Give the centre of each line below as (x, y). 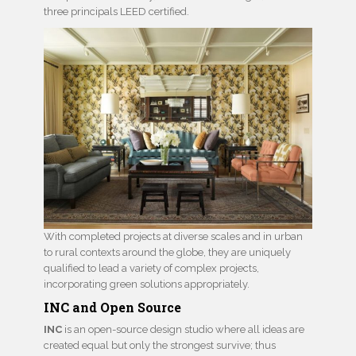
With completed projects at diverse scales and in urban (173, 237)
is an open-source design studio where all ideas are (184, 330)
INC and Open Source (112, 308)
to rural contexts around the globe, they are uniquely (167, 253)
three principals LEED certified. (116, 12)
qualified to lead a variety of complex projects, (151, 269)
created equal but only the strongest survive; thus (160, 346)
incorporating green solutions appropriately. (147, 284)
